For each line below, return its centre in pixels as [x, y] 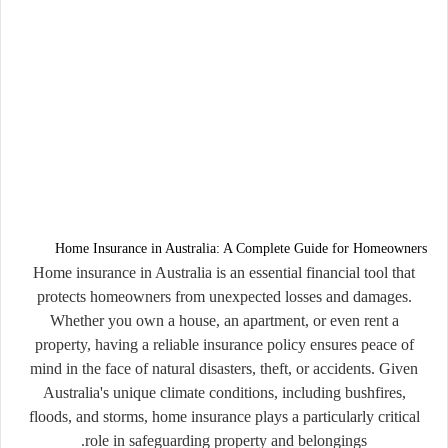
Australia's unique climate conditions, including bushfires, [224, 392]
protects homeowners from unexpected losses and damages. [224, 296]
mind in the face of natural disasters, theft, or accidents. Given [224, 368]
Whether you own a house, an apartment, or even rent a [224, 320]
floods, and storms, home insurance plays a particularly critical [224, 416]
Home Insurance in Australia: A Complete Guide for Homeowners [241, 248]
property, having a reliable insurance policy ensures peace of [224, 344]
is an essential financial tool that [313, 272]
